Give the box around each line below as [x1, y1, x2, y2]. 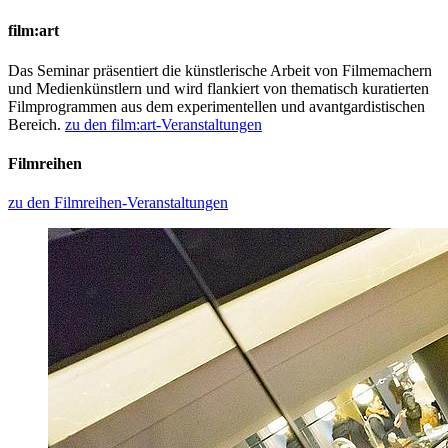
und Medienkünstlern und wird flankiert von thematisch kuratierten [8, 79, 429, 97]
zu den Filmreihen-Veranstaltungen [8, 194, 228, 212]
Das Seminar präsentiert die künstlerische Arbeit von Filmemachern [8, 61, 432, 79]
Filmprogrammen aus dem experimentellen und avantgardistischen [8, 97, 425, 115]
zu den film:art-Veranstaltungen [65, 115, 262, 133]
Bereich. [8, 115, 65, 133]
